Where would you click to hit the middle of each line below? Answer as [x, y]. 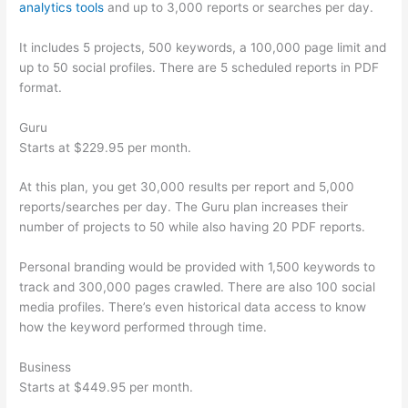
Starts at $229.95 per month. [106, 147]
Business [46, 367]
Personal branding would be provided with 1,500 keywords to [198, 267]
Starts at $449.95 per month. [107, 388]
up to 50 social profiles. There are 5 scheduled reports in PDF [199, 67]
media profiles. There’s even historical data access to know [193, 307]
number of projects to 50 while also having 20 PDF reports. [193, 227]
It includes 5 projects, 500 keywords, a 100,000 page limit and [203, 47]
